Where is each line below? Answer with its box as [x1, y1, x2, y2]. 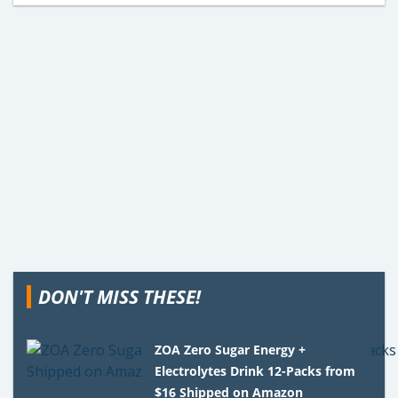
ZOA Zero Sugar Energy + [155, 340, 306, 358]
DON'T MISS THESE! [38, 283, 201, 309]
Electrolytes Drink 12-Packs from [155, 362, 356, 379]
